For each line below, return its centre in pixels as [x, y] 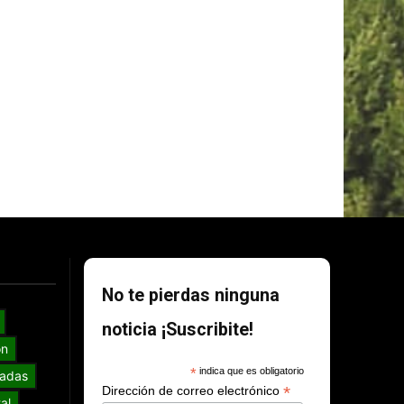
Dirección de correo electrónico [193, 391]
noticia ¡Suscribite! [178, 330]
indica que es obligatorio [250, 371]
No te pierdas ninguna [191, 296]
